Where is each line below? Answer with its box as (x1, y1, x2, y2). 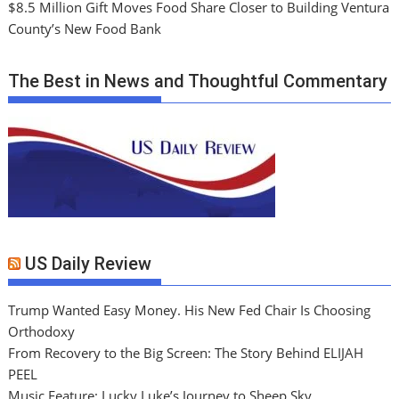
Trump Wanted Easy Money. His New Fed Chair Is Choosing (8, 301, 371, 320)
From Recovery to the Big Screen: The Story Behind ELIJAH (8, 344, 364, 362)
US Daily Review (25, 253, 152, 275)
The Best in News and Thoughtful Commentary (8, 69, 388, 92)
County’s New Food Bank (8, 20, 162, 38)
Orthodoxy (8, 322, 76, 341)
